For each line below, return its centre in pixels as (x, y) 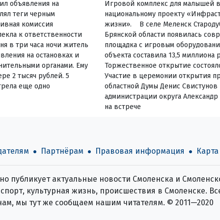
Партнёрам (62, 151)
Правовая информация (140, 151)
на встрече (123, 107)
